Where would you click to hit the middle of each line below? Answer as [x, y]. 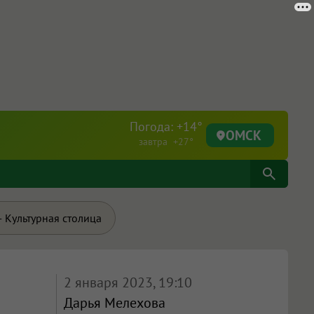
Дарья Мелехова [114, 303]
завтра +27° [166, 142]
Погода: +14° [166, 127]
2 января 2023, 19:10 [128, 282]
